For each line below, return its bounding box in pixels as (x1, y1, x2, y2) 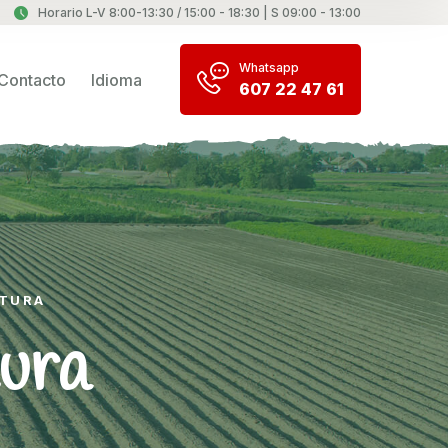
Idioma (91, 69, 142, 90)
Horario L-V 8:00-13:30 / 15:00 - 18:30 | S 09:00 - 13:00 (38, 5, 361, 20)
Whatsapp (239, 60, 299, 75)
